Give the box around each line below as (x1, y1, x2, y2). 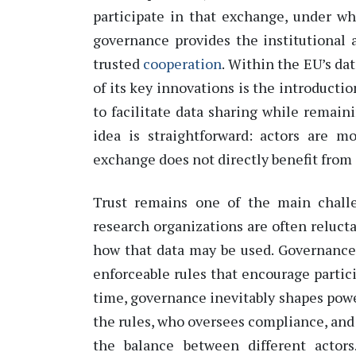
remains (134, 192, 188, 211)
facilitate (111, 102, 171, 122)
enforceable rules (93, 263, 207, 283)
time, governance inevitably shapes (93, 287, 323, 307)
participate (93, 6, 164, 26)
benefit (272, 149, 318, 169)
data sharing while (171, 102, 304, 122)
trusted (93, 54, 144, 74)
